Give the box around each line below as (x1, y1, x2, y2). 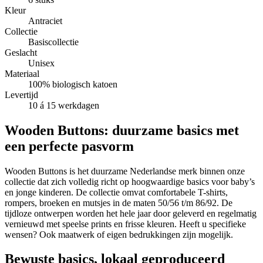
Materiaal (5, 68, 39, 79)
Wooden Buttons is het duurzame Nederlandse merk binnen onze (5, 166, 245, 176)
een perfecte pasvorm (5, 138, 134, 154)
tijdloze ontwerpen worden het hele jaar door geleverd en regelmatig (5, 208, 257, 218)
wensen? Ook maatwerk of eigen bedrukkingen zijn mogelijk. (5, 229, 233, 240)
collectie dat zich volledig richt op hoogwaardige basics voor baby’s (5, 176, 255, 187)
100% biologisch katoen (28, 79, 117, 89)
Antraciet (28, 15, 62, 26)
